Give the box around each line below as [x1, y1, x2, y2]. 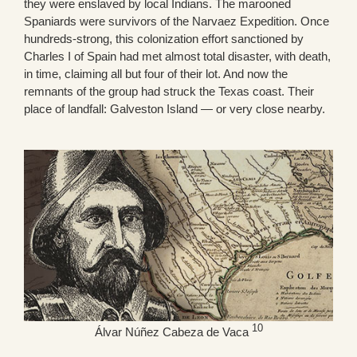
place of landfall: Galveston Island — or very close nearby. [24, 101, 325, 116]
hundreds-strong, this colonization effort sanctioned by [24, 31, 304, 45]
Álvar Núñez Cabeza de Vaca [94, 325, 252, 339]
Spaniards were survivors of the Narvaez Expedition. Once [24, 14, 329, 28]
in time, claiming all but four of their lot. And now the [24, 66, 288, 80]
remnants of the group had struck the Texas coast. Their [24, 84, 314, 98]
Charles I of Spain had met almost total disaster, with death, [24, 49, 331, 63]
